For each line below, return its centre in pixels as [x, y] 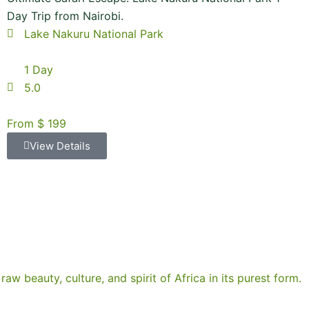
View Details [60, 146]
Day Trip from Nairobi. [65, 16]
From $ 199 [37, 123]
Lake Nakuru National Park [94, 34]
